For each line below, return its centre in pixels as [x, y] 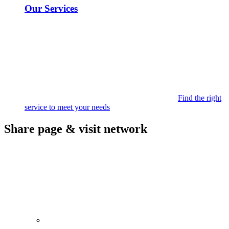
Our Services [51, 9]
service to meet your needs [67, 107]
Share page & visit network [76, 129]
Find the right [200, 98]
